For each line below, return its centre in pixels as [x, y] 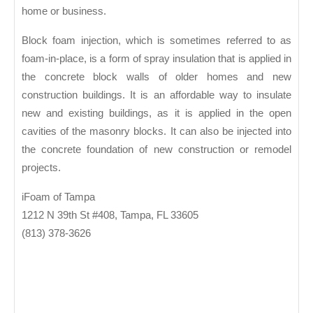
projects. [41, 167]
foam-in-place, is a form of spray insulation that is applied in [156, 58]
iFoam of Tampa [58, 196]
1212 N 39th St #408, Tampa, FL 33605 [110, 214]
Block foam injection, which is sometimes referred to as [156, 40]
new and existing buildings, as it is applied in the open [156, 112]
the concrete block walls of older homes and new [156, 76]
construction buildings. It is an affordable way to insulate [156, 94]
